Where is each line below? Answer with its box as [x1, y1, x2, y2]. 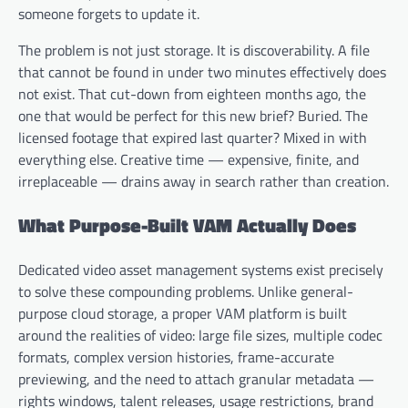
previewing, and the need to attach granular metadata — [18, 367, 374, 390]
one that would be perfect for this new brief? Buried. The [18, 105, 368, 127]
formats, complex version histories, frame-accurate [18, 345, 334, 368]
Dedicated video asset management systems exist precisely [18, 258, 383, 280]
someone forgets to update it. [18, 3, 199, 25]
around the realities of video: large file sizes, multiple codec [18, 323, 382, 346]
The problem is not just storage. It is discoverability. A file [18, 39, 370, 62]
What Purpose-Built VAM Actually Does [18, 209, 356, 240]
